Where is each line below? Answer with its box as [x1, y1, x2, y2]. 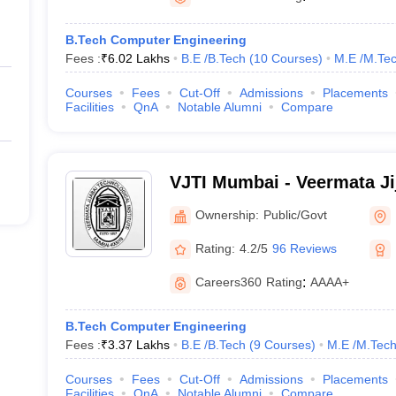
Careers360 [194, 275, 262, 289]
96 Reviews [271, 240, 337, 255]
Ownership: [194, 207, 259, 222]
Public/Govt [263, 207, 327, 222]
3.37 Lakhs [107, 338, 170, 352]
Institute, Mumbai [169, 195, 317, 215]
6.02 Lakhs [107, 51, 170, 65]
